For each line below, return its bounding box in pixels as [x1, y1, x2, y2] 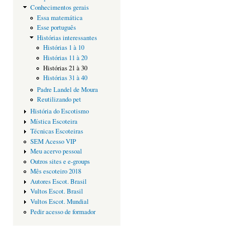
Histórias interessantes [36, 33, 97, 42]
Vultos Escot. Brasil [30, 187, 83, 196]
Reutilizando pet [36, 95, 81, 104]
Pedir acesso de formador [30, 207, 95, 216]
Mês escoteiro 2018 [30, 167, 81, 176]
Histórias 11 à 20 [43, 53, 88, 62]
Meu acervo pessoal [30, 147, 82, 156]
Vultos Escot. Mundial [30, 197, 89, 206]
